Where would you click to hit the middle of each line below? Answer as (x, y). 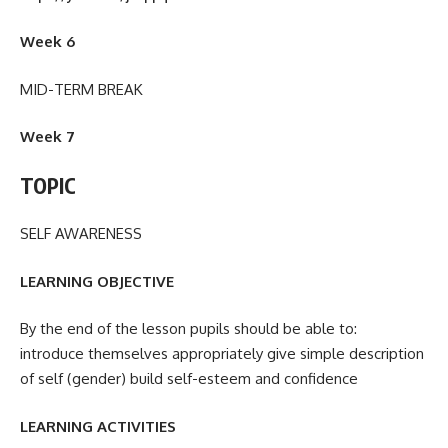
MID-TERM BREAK (81, 89)
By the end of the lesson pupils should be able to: (190, 329)
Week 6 (47, 42)
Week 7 (47, 137)
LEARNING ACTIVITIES (98, 426)
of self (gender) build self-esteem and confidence (189, 379)
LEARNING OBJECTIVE (97, 281)
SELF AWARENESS (81, 234)
